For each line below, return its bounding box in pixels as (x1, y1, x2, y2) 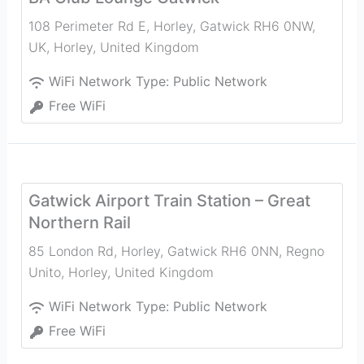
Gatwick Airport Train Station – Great (28, 191, 310, 210)
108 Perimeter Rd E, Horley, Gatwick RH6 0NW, (28, 18, 315, 34)
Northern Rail (28, 213, 131, 232)
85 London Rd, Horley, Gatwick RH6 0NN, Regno (28, 243, 324, 259)
